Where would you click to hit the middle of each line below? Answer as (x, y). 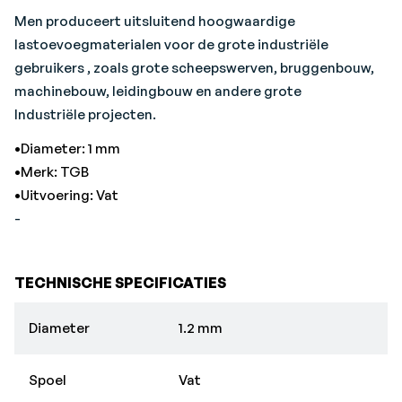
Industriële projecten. (85, 114)
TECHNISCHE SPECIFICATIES (120, 283)
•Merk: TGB (52, 172)
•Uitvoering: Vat (66, 195)
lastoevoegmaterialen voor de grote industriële (171, 44)
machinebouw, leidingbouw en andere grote (158, 91)
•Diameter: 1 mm (67, 149)
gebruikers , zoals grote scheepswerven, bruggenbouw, (194, 68)
